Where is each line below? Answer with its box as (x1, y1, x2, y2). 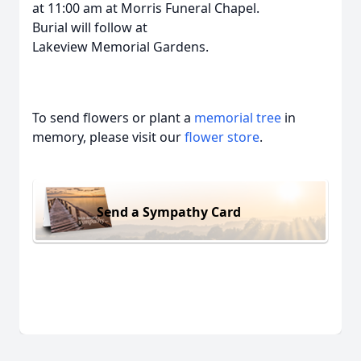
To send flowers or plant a (32, 109, 194, 127)
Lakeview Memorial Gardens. (32, 38, 209, 56)
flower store (185, 128, 259, 146)
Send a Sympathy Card (97, 202, 241, 221)
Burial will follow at (32, 19, 147, 36)
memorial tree (194, 109, 281, 127)
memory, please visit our (32, 128, 185, 146)
